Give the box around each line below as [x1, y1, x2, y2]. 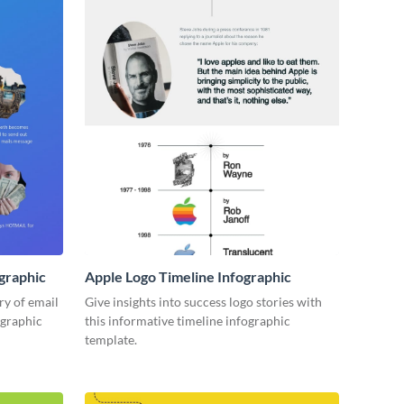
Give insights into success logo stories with [85, 294, 322, 310]
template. [85, 332, 137, 348]
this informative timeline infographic [85, 313, 290, 329]
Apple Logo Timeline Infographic [85, 268, 291, 286]
